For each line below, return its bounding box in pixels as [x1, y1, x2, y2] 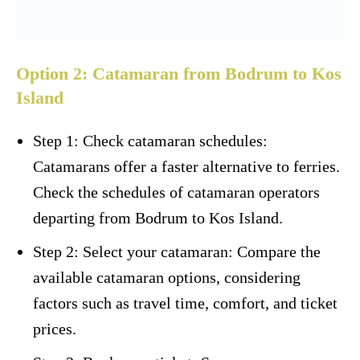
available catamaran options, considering [33, 268, 301, 286]
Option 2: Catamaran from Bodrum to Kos [16, 63, 342, 84]
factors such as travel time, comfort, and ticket [33, 293, 337, 312]
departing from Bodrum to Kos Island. [33, 208, 283, 227]
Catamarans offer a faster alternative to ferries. [33, 157, 340, 175]
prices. [33, 319, 76, 337]
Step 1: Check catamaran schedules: [33, 131, 268, 149]
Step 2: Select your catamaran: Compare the [33, 242, 321, 260]
